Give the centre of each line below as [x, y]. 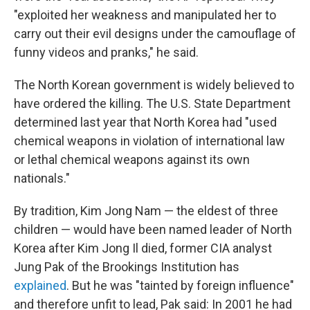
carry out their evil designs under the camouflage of [155, 34]
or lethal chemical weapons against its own [132, 159]
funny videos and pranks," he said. [106, 52]
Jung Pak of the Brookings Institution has [127, 267]
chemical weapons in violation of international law [149, 141]
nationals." [42, 178]
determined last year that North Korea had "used [145, 122]
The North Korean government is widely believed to [154, 85]
